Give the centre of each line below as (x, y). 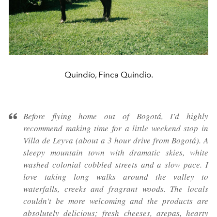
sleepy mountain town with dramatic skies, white (116, 153)
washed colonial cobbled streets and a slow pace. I (116, 165)
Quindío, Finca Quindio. (108, 75)
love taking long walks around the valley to (116, 177)
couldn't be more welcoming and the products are (116, 201)
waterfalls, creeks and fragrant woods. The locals (116, 189)
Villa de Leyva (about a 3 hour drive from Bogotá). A (116, 140)
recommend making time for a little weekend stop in (116, 128)
